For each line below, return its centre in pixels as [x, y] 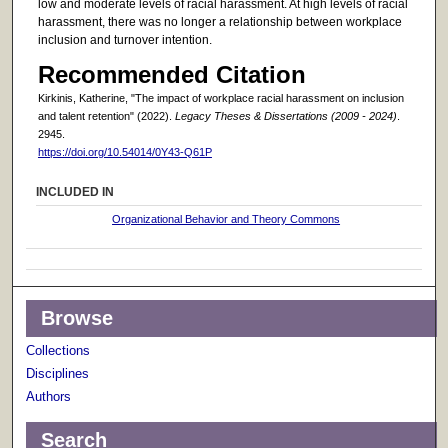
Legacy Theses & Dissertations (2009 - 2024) [285, 116]
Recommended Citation [171, 75]
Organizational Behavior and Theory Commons [226, 219]
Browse [77, 318]
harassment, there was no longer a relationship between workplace [219, 22]
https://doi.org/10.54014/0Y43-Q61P [124, 152]
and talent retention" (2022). [106, 116]
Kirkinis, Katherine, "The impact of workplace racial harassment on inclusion [220, 98]
